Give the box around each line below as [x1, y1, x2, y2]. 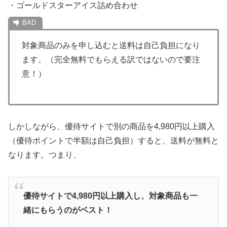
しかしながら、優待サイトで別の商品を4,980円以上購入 [8, 122, 215, 131]
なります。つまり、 [8, 150, 81, 160]
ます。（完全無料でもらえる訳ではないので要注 [22, 55, 200, 64]
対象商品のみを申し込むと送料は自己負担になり [22, 41, 200, 50]
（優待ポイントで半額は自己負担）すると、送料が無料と [8, 136, 219, 145]
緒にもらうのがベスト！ [23, 205, 112, 214]
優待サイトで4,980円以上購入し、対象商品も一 [23, 191, 198, 200]
